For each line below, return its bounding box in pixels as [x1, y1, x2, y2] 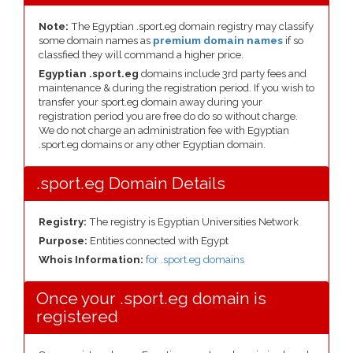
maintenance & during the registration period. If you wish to [39, 82, 314, 94]
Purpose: [39, 235, 90, 247]
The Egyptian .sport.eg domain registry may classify [69, 20, 314, 32]
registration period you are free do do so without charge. [39, 110, 298, 122]
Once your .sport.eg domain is [36, 288, 266, 308]
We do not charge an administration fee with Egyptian [39, 124, 289, 136]
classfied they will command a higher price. [39, 49, 243, 61]
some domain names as [39, 35, 153, 46]
